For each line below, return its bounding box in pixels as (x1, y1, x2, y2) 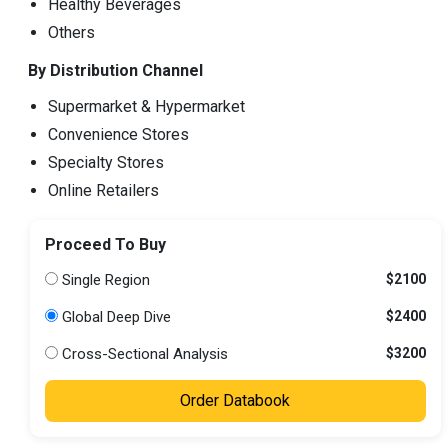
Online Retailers (47, 180, 159, 200)
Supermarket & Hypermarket (47, 96, 245, 116)
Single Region (58, 270, 150, 289)
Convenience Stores (47, 124, 189, 144)
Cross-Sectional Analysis (58, 344, 228, 363)
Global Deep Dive (58, 307, 171, 326)
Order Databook (180, 390, 291, 410)
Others (47, 22, 95, 42)
